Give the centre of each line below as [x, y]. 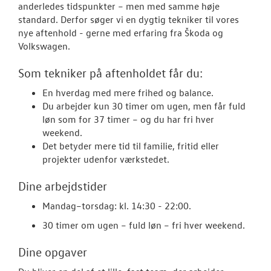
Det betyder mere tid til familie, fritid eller [131, 145]
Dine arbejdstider [63, 185]
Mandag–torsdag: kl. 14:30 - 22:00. [117, 205]
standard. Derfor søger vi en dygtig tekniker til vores [129, 19]
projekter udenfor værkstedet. [106, 159]
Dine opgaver [53, 251]
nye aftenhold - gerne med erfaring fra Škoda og [121, 32]
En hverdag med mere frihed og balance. [128, 92]
